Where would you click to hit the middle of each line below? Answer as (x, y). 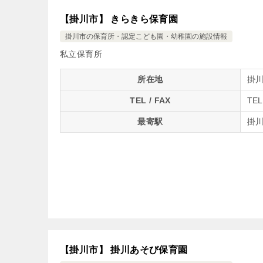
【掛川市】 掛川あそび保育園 (124, 250)
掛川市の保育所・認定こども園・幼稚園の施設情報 (146, 36)
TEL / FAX (150, 100)
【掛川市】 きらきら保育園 (119, 19)
